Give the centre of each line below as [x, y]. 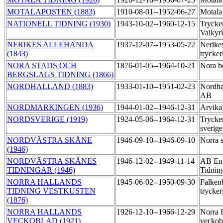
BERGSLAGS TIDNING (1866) [60, 75]
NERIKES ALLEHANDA [50, 45]
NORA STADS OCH [42, 66]
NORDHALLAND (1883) [50, 87]
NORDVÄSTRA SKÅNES [52, 161]
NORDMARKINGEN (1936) [55, 108]
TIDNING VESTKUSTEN [51, 191]
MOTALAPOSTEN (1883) [51, 12]
